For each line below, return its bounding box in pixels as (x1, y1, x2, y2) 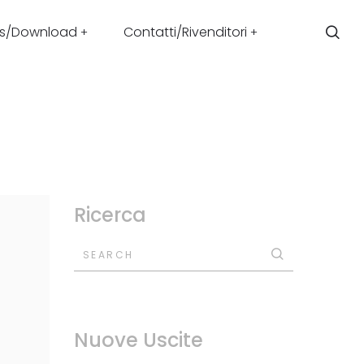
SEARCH (83, 248, 134, 262)
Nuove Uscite (74, 327, 203, 353)
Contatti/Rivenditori (123, 23, 247, 41)
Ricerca (74, 201, 146, 228)
